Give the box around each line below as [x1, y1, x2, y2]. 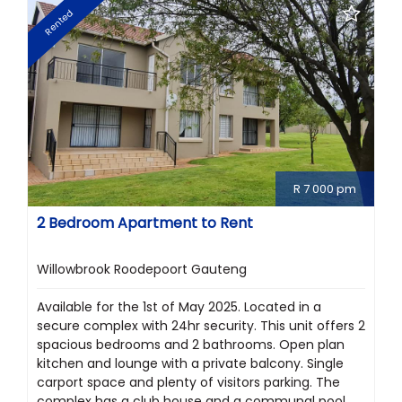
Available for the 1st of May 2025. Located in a [37, 297, 321, 316]
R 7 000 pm [293, 179, 356, 197]
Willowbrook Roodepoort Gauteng [37, 259, 247, 278]
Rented [41, 5, 76, 39]
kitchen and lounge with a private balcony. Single [37, 354, 344, 372]
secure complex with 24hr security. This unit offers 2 [37, 316, 365, 335]
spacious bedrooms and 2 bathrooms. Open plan [37, 335, 345, 354]
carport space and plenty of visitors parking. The [37, 372, 340, 391]
